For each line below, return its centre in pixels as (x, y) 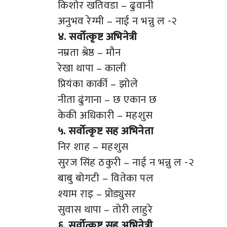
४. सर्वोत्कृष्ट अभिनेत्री (98, 36)
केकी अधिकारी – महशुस (105, 115)
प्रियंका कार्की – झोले (98, 84)
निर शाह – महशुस (93, 146)
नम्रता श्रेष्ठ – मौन (89, 52)
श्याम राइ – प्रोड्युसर (97, 194)
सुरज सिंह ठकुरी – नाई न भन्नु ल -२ (126, 162)
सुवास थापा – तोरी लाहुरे (105, 209)
